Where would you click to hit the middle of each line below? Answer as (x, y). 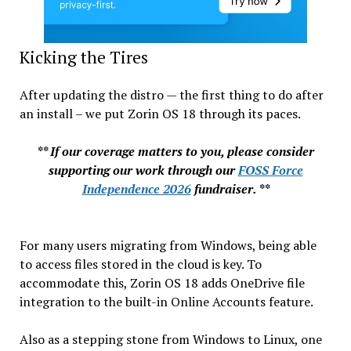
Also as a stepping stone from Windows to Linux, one (170, 339)
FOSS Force (270, 170)
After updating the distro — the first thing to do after (171, 95)
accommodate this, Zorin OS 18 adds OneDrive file (162, 283)
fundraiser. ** (230, 189)
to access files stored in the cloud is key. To (140, 264)
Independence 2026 (136, 189)
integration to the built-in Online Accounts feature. (166, 302)
